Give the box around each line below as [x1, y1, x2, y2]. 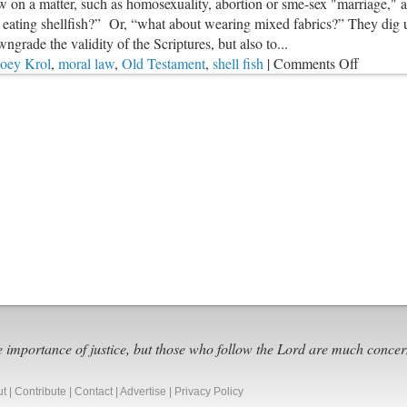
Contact [74, 385, 113, 399]
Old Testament [122, 54, 205, 74]
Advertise [120, 385, 166, 399]
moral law [58, 54, 114, 74]
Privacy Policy [174, 385, 243, 399]
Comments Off [273, 54, 359, 74]
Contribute [15, 385, 66, 399]
